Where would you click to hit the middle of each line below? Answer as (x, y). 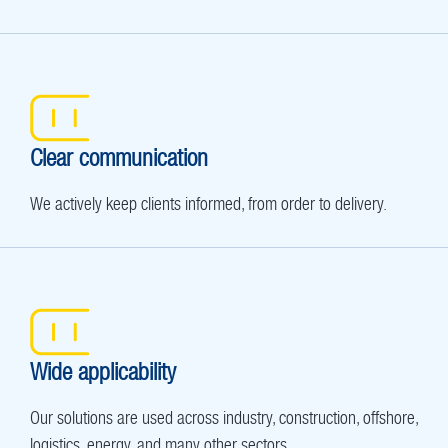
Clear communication (119, 157)
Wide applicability (103, 371)
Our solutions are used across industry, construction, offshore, (224, 417)
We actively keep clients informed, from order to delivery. (208, 203)
